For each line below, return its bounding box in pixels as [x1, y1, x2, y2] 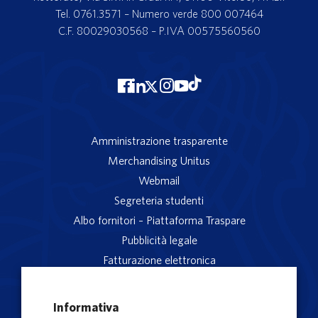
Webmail [138, 174, 180, 187]
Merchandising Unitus [108, 154, 210, 167]
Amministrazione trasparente [90, 134, 228, 147]
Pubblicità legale [121, 234, 197, 246]
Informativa [53, 299, 119, 314]
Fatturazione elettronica [102, 253, 216, 266]
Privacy [141, 293, 177, 306]
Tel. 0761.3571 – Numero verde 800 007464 [55, 7, 263, 20]
